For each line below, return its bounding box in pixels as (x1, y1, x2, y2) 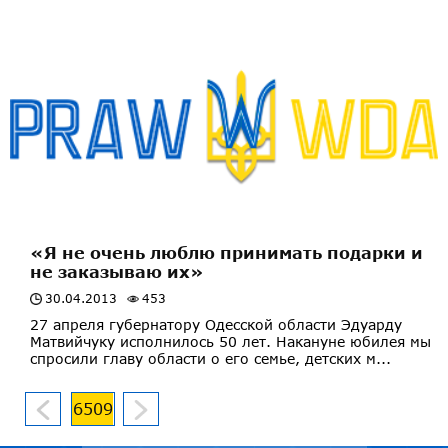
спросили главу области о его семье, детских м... (30, 349, 391, 367)
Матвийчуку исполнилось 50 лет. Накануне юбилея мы (30, 332, 431, 350)
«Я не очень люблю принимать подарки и (30, 242, 423, 262)
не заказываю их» (30, 261, 204, 281)
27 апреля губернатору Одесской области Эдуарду (30, 315, 402, 333)
